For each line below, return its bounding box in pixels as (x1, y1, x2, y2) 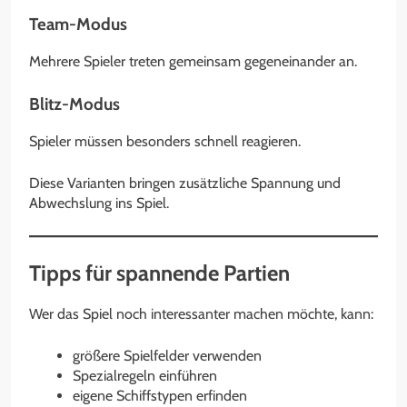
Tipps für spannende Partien (29, 259, 290, 286)
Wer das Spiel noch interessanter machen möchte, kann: (29, 304, 373, 323)
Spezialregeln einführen (73, 366, 217, 384)
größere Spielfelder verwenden (73, 346, 262, 364)
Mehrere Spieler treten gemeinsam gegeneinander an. (29, 52, 357, 70)
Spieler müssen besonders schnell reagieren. (29, 132, 301, 150)
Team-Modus (29, 14, 127, 35)
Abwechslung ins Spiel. (29, 194, 169, 212)
